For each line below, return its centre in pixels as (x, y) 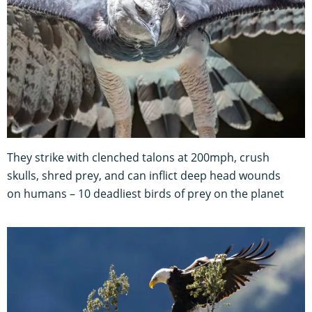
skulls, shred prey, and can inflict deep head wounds (144, 176)
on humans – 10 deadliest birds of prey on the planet (146, 194)
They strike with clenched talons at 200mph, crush (138, 158)
